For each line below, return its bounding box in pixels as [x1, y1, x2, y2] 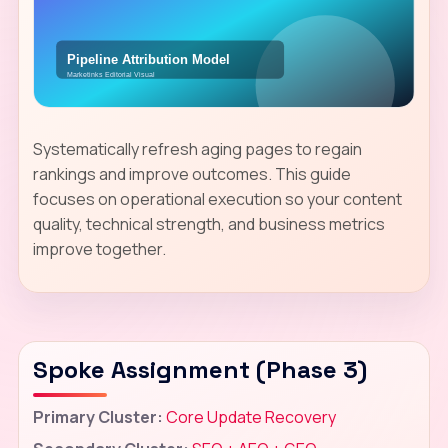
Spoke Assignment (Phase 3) [32, 353, 367, 385]
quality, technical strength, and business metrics [32, 212, 385, 235]
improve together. [32, 237, 166, 260]
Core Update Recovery [165, 405, 336, 428]
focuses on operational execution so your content [32, 187, 402, 210]
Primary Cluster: [32, 405, 163, 428]
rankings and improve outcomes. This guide [32, 162, 351, 185]
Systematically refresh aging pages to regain [32, 137, 362, 160]
